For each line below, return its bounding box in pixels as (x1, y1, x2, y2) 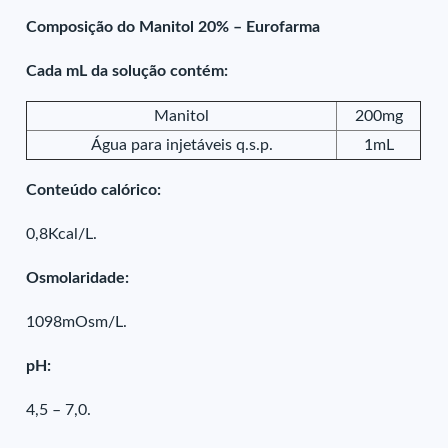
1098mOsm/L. (26, 314, 128, 330)
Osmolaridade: (26, 270, 130, 286)
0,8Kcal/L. (26, 226, 98, 242)
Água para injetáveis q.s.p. (90, 137, 273, 153)
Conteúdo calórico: (26, 182, 162, 198)
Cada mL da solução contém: (26, 63, 229, 79)
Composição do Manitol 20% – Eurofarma (26, 19, 321, 35)
